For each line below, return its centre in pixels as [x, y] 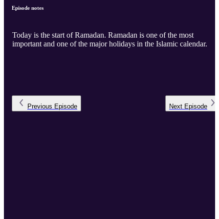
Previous [40, 107]
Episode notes [28, 8]
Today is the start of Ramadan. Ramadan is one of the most [60, 35]
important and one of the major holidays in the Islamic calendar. [110, 44]
